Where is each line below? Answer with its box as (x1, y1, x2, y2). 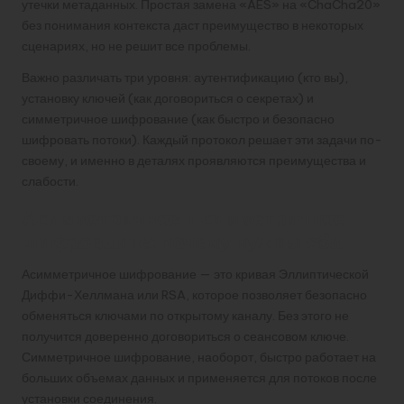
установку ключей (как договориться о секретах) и (22, 89, 314, 106)
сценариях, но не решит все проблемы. (22, 37, 251, 54)
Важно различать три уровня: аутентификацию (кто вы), (22, 69, 348, 86)
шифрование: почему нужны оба (22, 228, 341, 254)
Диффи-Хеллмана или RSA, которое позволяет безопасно (22, 286, 367, 303)
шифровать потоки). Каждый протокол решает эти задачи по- (22, 131, 382, 148)
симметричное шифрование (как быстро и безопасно (22, 110, 335, 127)
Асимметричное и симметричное (22, 205, 344, 231)
